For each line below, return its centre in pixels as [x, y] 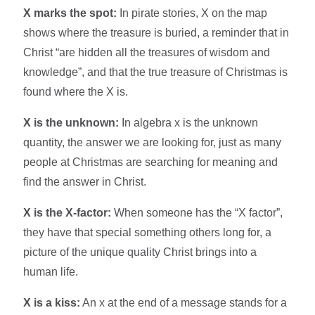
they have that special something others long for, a [148, 232]
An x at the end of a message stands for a [184, 302]
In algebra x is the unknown [189, 122]
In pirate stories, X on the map [192, 13]
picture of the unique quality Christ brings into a [140, 252]
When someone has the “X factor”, [197, 212]
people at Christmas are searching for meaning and [151, 162]
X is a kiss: [52, 302]
